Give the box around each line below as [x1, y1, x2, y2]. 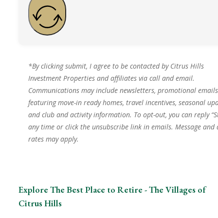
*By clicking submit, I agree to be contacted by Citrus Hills [28, 61, 204, 71]
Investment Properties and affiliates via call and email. [28, 73, 195, 83]
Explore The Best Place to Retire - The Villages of [18, 184, 206, 196]
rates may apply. [28, 134, 79, 144]
